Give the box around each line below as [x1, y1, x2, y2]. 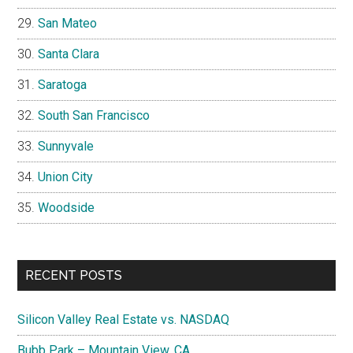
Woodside [38, 199, 95, 215]
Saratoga [38, 76, 87, 92]
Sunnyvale [38, 138, 95, 154]
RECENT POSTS [25, 267, 123, 283]
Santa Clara [38, 46, 100, 61]
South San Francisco [38, 107, 150, 123]
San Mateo [38, 15, 98, 31]
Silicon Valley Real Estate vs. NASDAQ [17, 311, 230, 327]
